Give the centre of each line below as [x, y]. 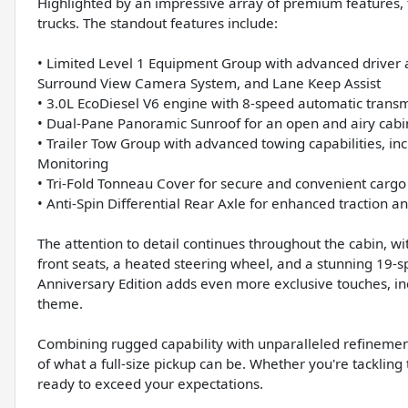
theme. [60, 304]
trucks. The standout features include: [158, 23]
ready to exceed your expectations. [150, 384]
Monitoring [73, 163]
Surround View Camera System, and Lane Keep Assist [209, 83]
